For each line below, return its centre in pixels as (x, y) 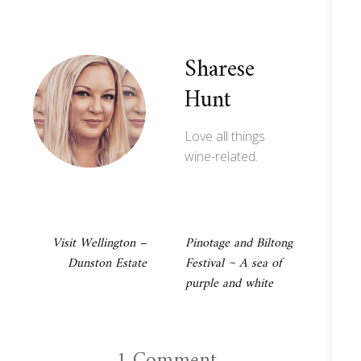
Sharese (220, 70)
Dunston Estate (107, 263)
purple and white (229, 283)
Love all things (225, 136)
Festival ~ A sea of (234, 263)
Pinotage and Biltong (239, 243)
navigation (64, 274)
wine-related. (222, 156)
